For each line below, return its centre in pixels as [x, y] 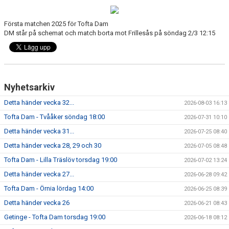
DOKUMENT [24, 38]
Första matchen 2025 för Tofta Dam [56, 24]
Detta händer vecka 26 [37, 203]
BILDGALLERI [26, 16]
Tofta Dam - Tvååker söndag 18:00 [54, 117]
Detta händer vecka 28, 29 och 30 [53, 145]
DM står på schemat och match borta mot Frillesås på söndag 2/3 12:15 [110, 33]
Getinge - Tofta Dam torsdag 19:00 [55, 217]
